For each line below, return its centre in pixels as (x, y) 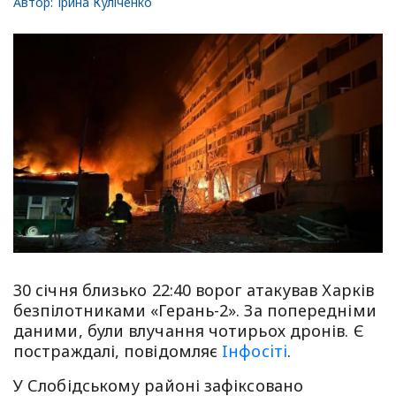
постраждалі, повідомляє (118, 351)
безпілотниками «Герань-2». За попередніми (195, 311)
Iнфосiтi (255, 351)
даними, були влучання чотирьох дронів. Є (189, 331)
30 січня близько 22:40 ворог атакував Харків (194, 290)
